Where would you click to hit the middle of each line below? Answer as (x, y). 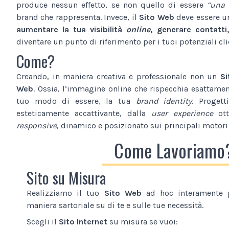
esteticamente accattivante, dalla (84, 113)
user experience (182, 113)
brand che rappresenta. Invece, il (78, 17)
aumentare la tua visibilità (72, 29)
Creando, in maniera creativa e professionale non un (118, 76)
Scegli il (43, 221)
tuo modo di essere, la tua (76, 101)
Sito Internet (83, 221)
